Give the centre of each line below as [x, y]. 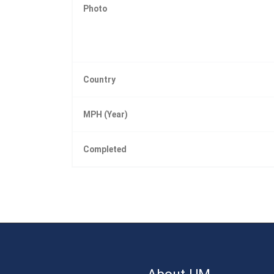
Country [100, 80]
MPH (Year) [106, 115]
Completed [105, 150]
